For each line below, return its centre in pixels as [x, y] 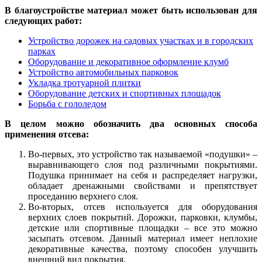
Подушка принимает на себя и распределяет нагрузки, [143, 175]
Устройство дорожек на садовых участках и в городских [141, 40]
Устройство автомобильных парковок [103, 72]
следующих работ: [43, 20]
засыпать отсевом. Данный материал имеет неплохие [143, 238]
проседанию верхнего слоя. [83, 196]
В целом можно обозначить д [80, 123]
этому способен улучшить [201, 249]
